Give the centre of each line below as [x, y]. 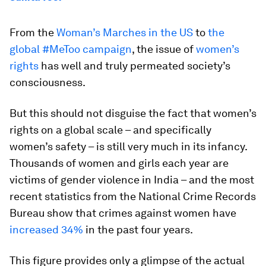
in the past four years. [138, 229]
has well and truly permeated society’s [136, 66]
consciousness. [47, 82]
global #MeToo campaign [71, 49]
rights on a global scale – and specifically [110, 130]
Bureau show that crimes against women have [123, 213]
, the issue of [164, 49]
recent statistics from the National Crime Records [133, 196]
